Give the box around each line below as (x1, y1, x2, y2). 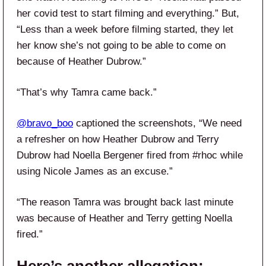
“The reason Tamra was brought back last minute (17, 197, 233, 208)
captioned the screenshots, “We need (73, 118, 242, 129)
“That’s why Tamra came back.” (17, 87, 157, 99)
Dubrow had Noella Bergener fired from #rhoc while (17, 150, 243, 161)
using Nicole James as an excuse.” (17, 166, 173, 178)
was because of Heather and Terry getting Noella (17, 213, 232, 224)
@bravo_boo (17, 118, 73, 129)
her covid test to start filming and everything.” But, (17, 8, 239, 20)
